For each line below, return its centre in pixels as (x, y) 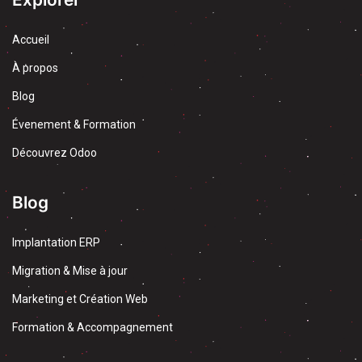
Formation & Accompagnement (93, 328)
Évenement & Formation (74, 125)
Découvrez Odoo (55, 153)
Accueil (31, 40)
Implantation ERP (56, 243)
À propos (35, 68)
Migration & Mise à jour (70, 271)
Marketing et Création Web (80, 299)
